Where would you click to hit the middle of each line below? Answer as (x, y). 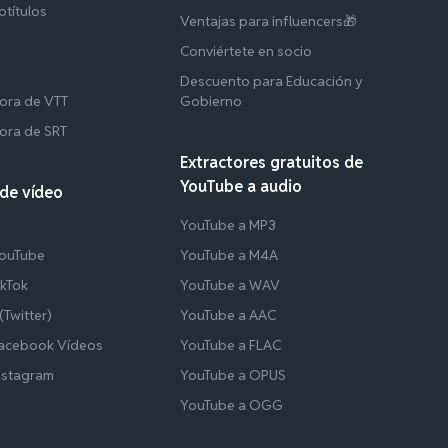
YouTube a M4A (229, 254)
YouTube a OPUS (233, 374)
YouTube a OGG (232, 404)
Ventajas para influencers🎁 (269, 20)
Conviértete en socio (246, 50)
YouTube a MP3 (228, 224)
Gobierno (211, 100)
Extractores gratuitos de (272, 162)
